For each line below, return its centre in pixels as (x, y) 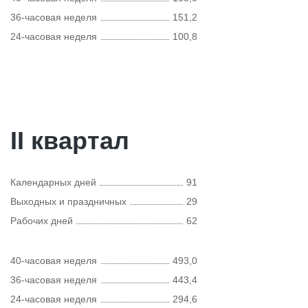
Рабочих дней (42, 221)
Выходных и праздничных (68, 201)
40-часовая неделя (54, 261)
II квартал (70, 141)
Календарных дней (53, 182)
